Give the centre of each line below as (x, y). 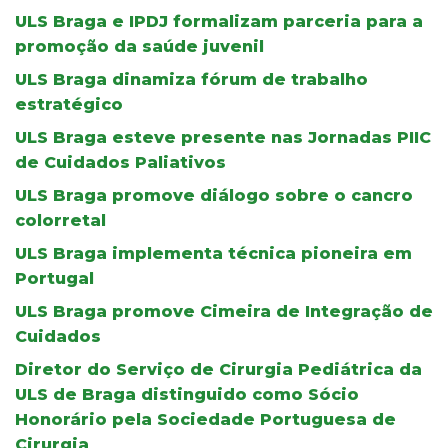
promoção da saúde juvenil (139, 46)
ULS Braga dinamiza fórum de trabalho (191, 79)
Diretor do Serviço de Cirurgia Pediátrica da (218, 369)
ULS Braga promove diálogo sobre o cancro (214, 195)
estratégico (69, 104)
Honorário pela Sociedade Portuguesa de (205, 419)
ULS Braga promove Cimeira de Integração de (224, 311)
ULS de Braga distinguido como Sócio (187, 394)
